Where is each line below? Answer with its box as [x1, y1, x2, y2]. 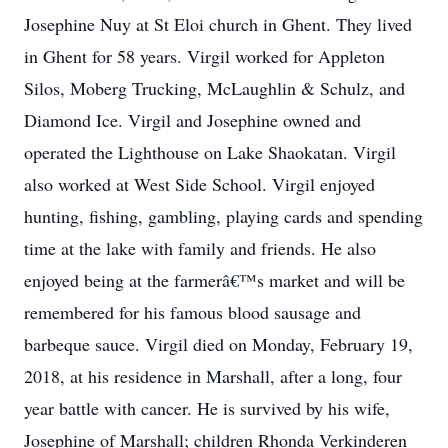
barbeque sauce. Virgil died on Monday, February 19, [24, 332, 413, 356]
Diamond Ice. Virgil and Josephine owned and [24, 108, 361, 132]
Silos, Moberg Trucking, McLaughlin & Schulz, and [24, 76, 405, 100]
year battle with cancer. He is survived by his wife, [24, 396, 390, 420]
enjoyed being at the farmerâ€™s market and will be [24, 268, 405, 292]
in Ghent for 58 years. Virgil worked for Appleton [24, 44, 385, 68]
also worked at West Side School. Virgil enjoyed [24, 172, 375, 196]
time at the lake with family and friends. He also [24, 236, 376, 260]
